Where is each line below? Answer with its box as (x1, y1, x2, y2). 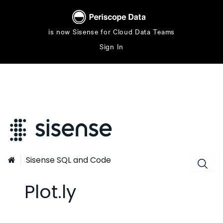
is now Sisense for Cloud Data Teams (48, 26, 175, 36)
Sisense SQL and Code (26, 154, 111, 166)
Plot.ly (24, 179, 76, 205)
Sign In (100, 41, 123, 51)
